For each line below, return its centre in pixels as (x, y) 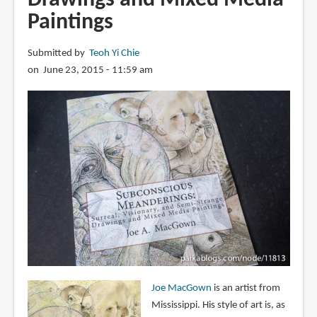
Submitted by (58, 53)
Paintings (70, 22)
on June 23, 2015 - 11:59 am (90, 70)
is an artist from (246, 288)
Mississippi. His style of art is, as (218, 305)
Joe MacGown (181, 288)
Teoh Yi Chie (114, 53)
